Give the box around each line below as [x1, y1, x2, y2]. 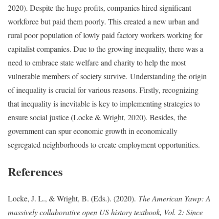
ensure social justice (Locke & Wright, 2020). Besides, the [8, 111, 187, 122]
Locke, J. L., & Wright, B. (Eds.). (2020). [8, 193, 138, 203]
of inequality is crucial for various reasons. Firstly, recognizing [8, 84, 198, 95]
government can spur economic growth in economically [8, 125, 177, 136]
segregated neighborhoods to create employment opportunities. [8, 139, 200, 150]
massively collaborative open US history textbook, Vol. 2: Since [8, 206, 203, 217]
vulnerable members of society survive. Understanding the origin [8, 70, 207, 81]
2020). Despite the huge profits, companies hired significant [8, 2, 191, 13]
